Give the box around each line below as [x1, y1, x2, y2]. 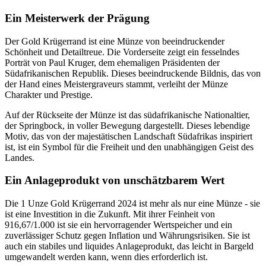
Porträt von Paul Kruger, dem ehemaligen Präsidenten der [5, 57, 220, 68]
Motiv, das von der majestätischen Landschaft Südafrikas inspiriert [5, 131, 252, 141]
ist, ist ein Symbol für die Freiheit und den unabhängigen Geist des [5, 141, 254, 152]
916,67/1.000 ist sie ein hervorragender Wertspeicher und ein [5, 219, 232, 230]
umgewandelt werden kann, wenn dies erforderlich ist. [5, 251, 208, 262]
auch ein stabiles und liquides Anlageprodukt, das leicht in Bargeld [5, 240, 254, 251]
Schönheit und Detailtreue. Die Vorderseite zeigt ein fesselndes [5, 46, 239, 57]
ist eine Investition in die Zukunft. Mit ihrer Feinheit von [5, 208, 215, 219]
